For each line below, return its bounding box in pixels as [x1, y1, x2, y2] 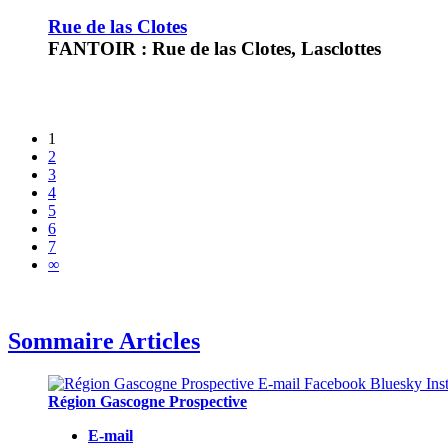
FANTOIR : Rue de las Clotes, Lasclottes [48, 37, 381, 59]
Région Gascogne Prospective [48, 393, 247, 411]
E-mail [88, 427, 133, 445]
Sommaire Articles [8, 328, 200, 355]
